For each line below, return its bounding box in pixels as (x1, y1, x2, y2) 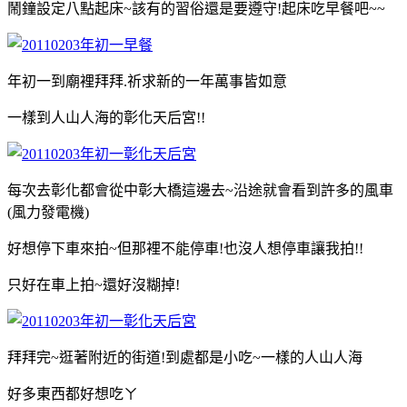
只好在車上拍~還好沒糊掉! (7, 276, 180, 293)
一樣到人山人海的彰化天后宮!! (7, 109, 205, 125)
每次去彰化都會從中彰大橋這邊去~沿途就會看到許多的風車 (7, 182, 393, 198)
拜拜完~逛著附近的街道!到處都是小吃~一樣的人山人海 (7, 349, 362, 365)
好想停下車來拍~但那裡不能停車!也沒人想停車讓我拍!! (7, 240, 363, 256)
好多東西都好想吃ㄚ (7, 385, 138, 402)
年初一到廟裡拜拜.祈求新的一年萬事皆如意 (7, 73, 287, 89)
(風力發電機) (7, 203, 89, 220)
